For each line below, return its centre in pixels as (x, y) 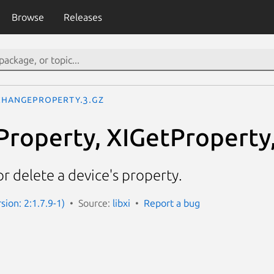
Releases (83, 17)
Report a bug (172, 203)
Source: (95, 203)
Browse (28, 17)
